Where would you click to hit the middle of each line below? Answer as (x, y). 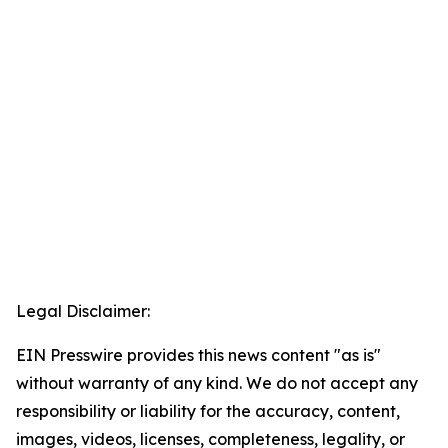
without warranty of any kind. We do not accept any (217, 383)
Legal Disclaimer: (83, 311)
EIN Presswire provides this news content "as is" (198, 355)
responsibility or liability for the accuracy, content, (208, 411)
